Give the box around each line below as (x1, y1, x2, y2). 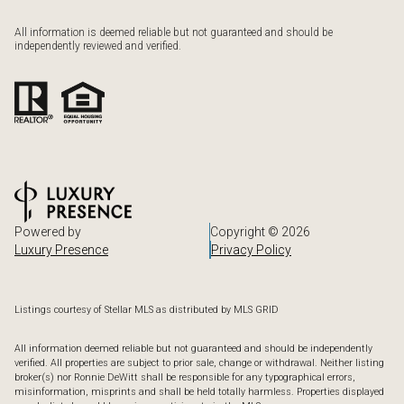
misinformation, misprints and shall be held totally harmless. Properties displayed (14, 385, 384, 398)
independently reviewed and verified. (14, 40, 181, 53)
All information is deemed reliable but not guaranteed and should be (14, 26, 333, 40)
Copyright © (210, 225, 281, 240)
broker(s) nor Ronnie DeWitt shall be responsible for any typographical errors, (14, 371, 355, 383)
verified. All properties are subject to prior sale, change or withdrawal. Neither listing (14, 356, 384, 369)
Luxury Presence (14, 243, 108, 258)
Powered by (14, 225, 81, 240)
